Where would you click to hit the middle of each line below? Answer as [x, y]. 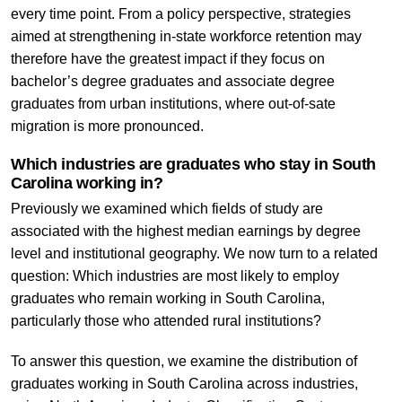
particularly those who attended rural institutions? [166, 321]
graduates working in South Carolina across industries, [184, 384]
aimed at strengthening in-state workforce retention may [186, 37]
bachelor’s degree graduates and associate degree [172, 82]
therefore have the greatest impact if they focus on [167, 59]
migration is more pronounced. [107, 127]
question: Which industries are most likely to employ [175, 276]
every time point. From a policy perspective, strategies [180, 14]
